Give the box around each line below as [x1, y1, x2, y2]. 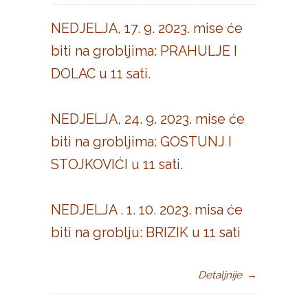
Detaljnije [198, 269, 242, 281]
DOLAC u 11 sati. [51, 65, 151, 82]
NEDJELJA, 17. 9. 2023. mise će [51, 20, 243, 36]
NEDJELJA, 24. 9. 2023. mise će [51, 111, 245, 127]
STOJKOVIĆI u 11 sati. [51, 156, 183, 173]
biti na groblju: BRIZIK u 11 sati [51, 224, 241, 241]
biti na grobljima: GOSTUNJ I [51, 133, 232, 150]
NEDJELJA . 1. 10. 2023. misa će [51, 201, 243, 218]
